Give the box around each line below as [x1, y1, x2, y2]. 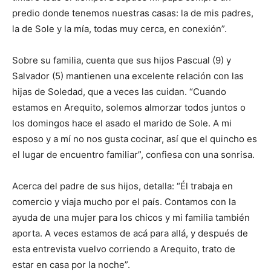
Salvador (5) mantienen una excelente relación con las [12, 70, 244, 82]
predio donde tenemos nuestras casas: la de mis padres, [12, 7, 253, 19]
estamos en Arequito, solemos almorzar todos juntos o [12, 102, 246, 114]
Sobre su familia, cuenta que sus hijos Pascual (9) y [12, 54, 231, 67]
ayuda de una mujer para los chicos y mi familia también [12, 212, 250, 224]
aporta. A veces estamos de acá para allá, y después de [12, 227, 248, 240]
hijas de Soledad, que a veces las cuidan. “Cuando [12, 86, 226, 98]
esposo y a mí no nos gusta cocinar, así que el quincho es [12, 133, 257, 145]
